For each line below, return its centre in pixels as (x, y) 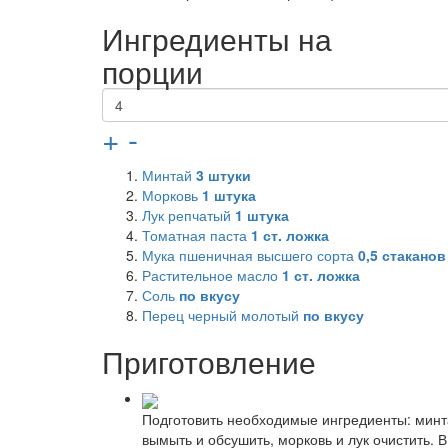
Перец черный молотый (222, 315)
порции (152, 72)
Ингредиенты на (217, 39)
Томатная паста (196, 235)
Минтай (169, 175)
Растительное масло (212, 275)
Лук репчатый (188, 215)
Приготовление (209, 362)
